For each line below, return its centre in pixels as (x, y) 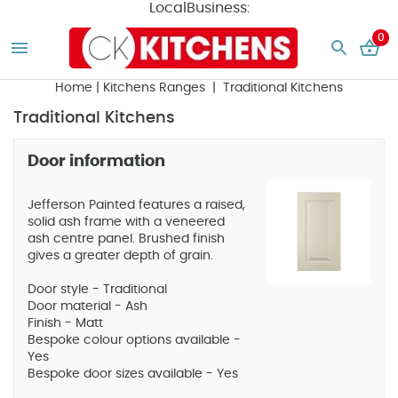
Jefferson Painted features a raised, (136, 206)
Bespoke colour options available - (134, 341)
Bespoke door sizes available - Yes (133, 374)
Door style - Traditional (97, 290)
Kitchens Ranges (156, 88)
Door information (96, 162)
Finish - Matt (65, 324)
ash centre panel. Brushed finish (126, 239)
